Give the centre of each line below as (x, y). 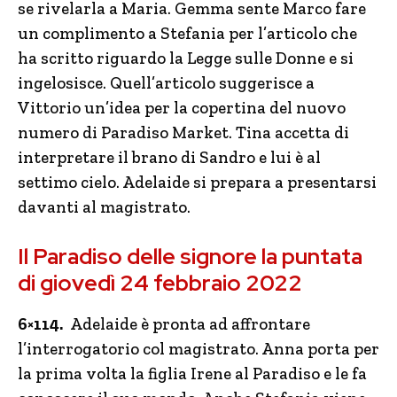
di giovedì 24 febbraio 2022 (160, 283)
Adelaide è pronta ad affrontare (187, 324)
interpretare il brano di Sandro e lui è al (169, 157)
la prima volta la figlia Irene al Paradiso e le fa (192, 374)
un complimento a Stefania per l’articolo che (187, 33)
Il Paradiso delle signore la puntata (190, 257)
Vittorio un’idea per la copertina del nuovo (182, 108)
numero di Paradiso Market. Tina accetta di (183, 132)
